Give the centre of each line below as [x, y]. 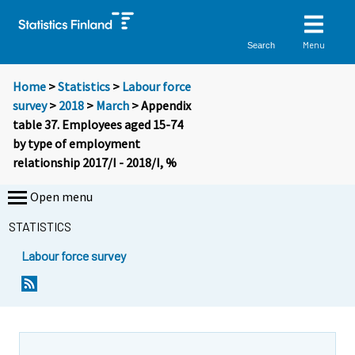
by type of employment [76, 144]
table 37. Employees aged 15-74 [98, 125]
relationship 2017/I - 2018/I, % [95, 163]
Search [261, 45]
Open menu [61, 197]
